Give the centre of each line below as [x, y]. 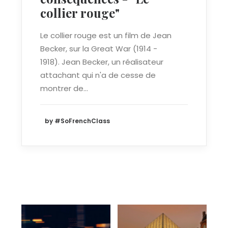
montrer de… [64, 88]
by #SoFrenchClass [77, 121]
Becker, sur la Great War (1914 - [99, 49]
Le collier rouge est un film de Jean [106, 35]
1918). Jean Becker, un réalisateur [102, 62]
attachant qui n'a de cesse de [98, 75]
